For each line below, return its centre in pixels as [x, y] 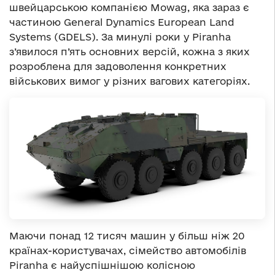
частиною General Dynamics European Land [122, 22]
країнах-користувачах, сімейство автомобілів [128, 251]
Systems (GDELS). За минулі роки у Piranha [120, 37]
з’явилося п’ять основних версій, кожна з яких [130, 52]
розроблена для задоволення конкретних [118, 67]
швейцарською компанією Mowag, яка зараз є [129, 8]
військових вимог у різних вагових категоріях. [130, 81]
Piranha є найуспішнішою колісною [102, 265]
